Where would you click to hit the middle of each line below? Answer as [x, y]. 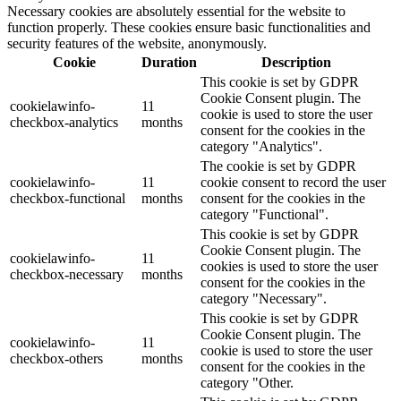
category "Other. [247, 383]
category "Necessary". [264, 299]
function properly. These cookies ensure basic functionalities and [189, 28]
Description [296, 63]
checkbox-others [56, 359]
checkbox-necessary [67, 275]
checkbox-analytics [64, 123]
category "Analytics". [261, 147]
